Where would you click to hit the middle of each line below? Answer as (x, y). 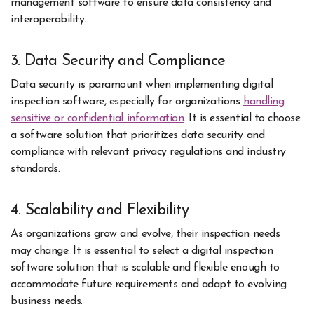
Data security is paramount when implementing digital (142, 84)
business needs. (47, 302)
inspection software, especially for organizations (127, 101)
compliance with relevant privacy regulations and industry (148, 152)
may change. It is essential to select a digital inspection (142, 251)
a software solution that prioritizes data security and (138, 135)
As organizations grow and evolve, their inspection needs (145, 234)
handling (264, 101)
